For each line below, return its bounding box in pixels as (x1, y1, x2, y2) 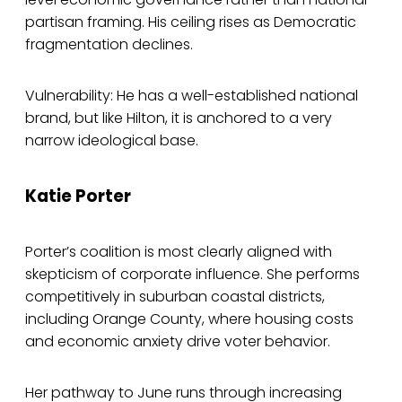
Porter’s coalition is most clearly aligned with (25, 240, 332, 262)
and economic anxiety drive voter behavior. (25, 330, 334, 352)
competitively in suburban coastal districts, (25, 285, 325, 307)
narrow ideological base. (25, 130, 198, 152)
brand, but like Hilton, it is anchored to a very (25, 108, 332, 129)
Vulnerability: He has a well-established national (25, 85, 358, 107)
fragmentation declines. (25, 34, 193, 56)
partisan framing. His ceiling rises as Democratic (25, 12, 356, 33)
